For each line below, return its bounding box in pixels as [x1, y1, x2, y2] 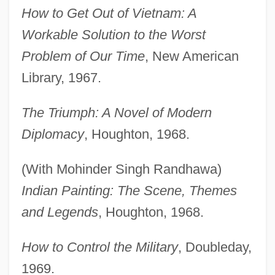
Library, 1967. [21, 69, 101, 85]
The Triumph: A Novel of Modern [21, 104, 212, 120]
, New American [144, 48, 239, 64]
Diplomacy [21, 126, 84, 142]
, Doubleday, [177, 239, 252, 255]
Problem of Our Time [21, 48, 145, 64]
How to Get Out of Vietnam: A [21, 5, 196, 21]
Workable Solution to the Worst [21, 26, 206, 42]
